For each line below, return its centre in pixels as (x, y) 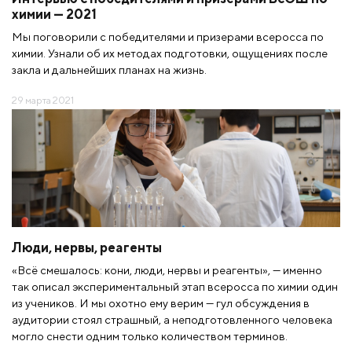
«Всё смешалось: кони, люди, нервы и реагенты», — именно (167, 269)
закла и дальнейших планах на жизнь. (109, 69)
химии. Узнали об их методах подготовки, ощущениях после (170, 53)
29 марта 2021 (43, 100)
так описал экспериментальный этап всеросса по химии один (175, 286)
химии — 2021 (54, 14)
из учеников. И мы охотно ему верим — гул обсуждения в (161, 302)
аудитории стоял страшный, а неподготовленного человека (172, 319)
